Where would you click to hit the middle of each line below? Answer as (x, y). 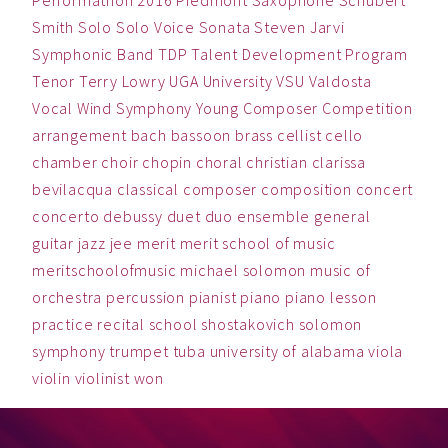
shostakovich (248, 324)
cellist (299, 135)
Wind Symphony (134, 108)
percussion (146, 297)
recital (121, 324)
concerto (66, 216)
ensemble (273, 216)
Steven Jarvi (299, 27)
